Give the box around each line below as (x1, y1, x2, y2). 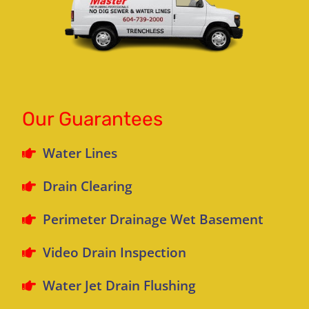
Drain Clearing (43, 177, 132, 195)
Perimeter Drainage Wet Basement (43, 210, 263, 228)
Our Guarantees (22, 107, 163, 130)
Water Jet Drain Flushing (43, 276, 196, 295)
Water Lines (43, 143, 117, 162)
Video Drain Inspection (43, 243, 186, 261)
